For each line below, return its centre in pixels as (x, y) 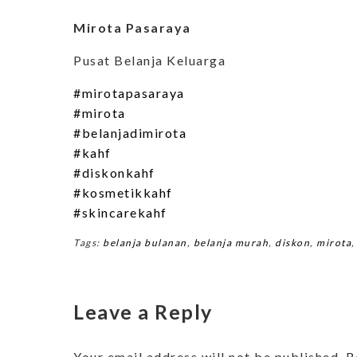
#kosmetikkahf (123, 192)
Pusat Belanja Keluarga (149, 60)
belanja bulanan (145, 242)
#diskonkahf (114, 172)
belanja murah (231, 242)
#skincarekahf (120, 212)
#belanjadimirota (130, 132)
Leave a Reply (143, 311)
